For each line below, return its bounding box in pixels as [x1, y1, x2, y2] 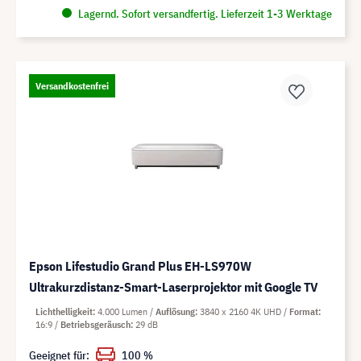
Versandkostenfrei [35, 79, 109, 92]
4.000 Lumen [98, 305, 150, 317]
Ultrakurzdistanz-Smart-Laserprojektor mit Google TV [29, 278, 318, 295]
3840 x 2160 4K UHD [200, 305, 284, 317]
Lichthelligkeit [35, 305, 93, 317]
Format [289, 305, 318, 317]
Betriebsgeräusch [60, 317, 131, 330]
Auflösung [156, 305, 195, 317]
